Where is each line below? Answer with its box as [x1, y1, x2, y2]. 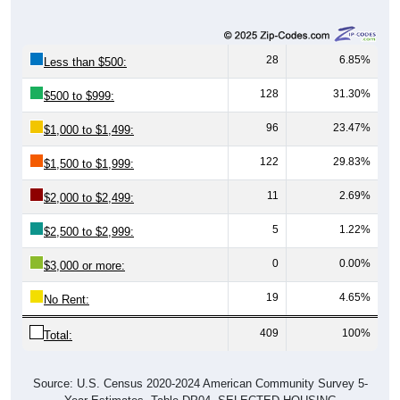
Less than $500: [44, 54, 127, 69]
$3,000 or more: [44, 258, 125, 272]
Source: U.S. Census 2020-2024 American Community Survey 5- [32, 376, 368, 390]
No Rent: [44, 292, 89, 306]
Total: [44, 328, 72, 342]
